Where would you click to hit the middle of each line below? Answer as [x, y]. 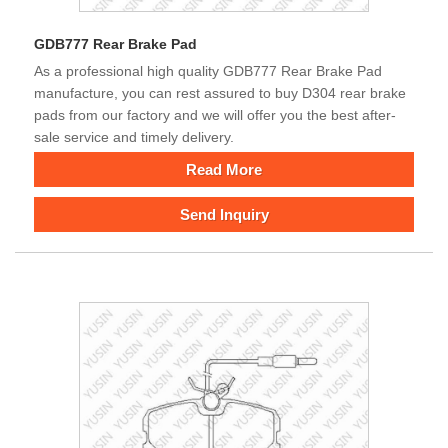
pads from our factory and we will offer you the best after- [215, 115]
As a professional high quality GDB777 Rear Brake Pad [208, 71]
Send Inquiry [224, 215]
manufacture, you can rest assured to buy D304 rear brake [220, 93]
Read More [224, 170]
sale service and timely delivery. [134, 137]
